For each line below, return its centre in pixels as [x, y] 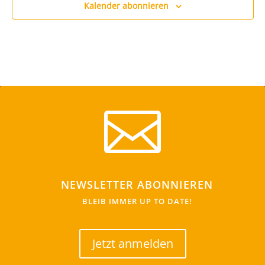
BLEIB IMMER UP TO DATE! [137, 201]
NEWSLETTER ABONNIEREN [137, 184]
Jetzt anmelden [132, 243]
